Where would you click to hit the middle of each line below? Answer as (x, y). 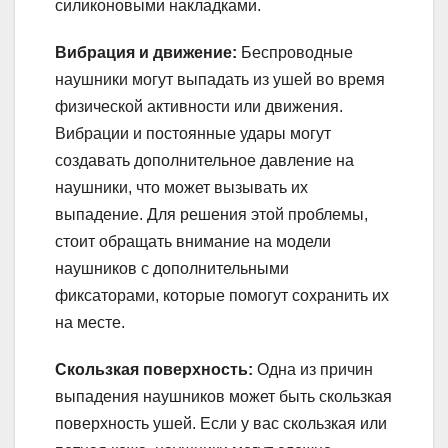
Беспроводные (295, 53)
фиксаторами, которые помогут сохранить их (222, 296)
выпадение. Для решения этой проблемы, (211, 215)
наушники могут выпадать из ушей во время (220, 80)
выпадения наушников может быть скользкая (223, 397)
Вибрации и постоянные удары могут (193, 134)
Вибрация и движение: (146, 53)
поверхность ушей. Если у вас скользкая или (221, 424)
